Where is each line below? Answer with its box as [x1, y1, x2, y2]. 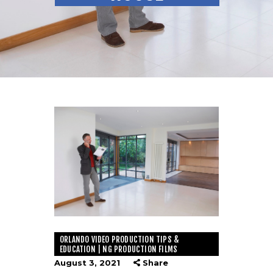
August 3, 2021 [54, 258, 120, 268]
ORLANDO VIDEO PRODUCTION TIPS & [60, 234, 180, 244]
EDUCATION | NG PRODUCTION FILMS [60, 244, 178, 254]
